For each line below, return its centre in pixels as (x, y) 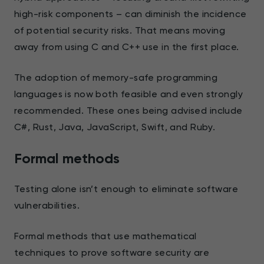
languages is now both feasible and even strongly (129, 94)
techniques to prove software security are (112, 252)
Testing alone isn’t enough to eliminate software (126, 189)
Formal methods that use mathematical (105, 236)
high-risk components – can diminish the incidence (131, 14)
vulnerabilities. (47, 205)
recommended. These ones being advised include (128, 110)
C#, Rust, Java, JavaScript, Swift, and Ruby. (115, 127)
